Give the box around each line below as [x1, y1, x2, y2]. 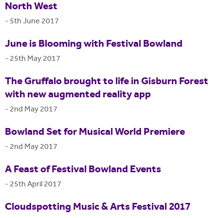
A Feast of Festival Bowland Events [5, 162, 161, 178]
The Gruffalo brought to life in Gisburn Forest [5, 74, 208, 90]
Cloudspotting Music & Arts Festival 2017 [5, 200, 190, 216]
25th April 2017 [10, 179, 61, 191]
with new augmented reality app [5, 87, 151, 103]
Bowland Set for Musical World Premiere [5, 125, 185, 141]
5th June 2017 [10, 16, 59, 28]
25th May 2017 [10, 54, 60, 65]
